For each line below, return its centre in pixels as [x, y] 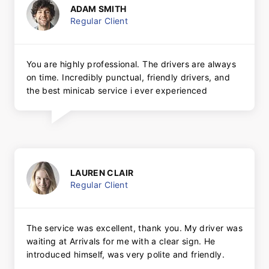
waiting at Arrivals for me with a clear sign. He [121, 241]
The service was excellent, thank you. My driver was [134, 228]
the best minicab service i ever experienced [117, 91]
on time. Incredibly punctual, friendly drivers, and [128, 77]
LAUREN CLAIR [102, 172]
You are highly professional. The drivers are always [131, 64]
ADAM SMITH [98, 8]
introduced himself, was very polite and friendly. [126, 255]
